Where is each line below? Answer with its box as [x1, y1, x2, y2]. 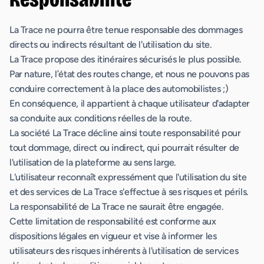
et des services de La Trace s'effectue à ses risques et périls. [9, 186, 249, 197]
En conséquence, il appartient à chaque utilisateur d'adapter [9, 98, 250, 109]
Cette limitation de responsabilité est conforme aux [9, 216, 216, 227]
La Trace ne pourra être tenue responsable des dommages [9, 24, 243, 35]
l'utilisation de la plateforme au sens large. [9, 157, 177, 168]
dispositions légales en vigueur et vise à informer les [9, 230, 217, 242]
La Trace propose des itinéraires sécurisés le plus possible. [9, 54, 242, 65]
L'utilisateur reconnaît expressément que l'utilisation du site [9, 171, 247, 183]
